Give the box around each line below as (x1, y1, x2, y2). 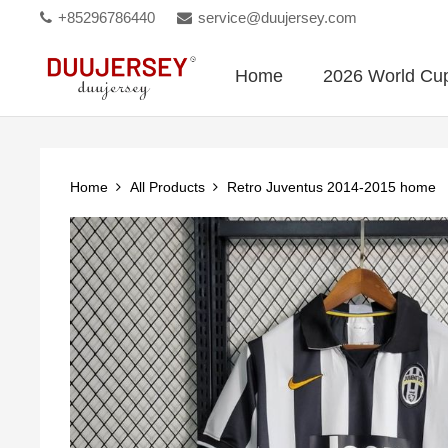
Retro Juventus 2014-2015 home (226, 179, 436, 195)
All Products (129, 179, 205, 195)
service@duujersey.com (198, 9, 358, 26)
